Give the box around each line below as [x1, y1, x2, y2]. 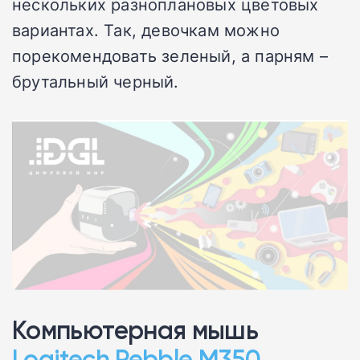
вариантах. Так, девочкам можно [12, 18, 280, 42]
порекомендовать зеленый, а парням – [12, 44, 329, 67]
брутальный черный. [12, 70, 179, 93]
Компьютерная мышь [12, 313, 259, 346]
